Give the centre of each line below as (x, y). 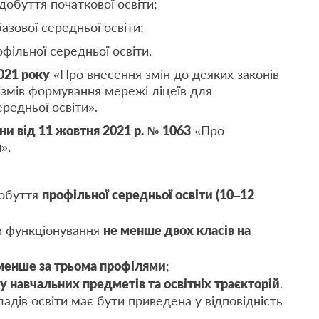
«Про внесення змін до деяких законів (164, 74)
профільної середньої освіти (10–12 (148, 194)
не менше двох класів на (177, 230)
